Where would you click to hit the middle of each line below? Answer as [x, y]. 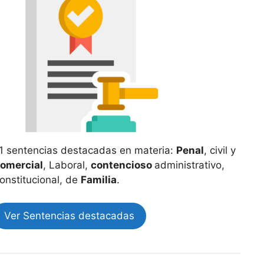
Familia [98, 180]
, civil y [220, 150]
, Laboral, [67, 165]
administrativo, [189, 165]
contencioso [122, 165]
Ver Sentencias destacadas [69, 215]
